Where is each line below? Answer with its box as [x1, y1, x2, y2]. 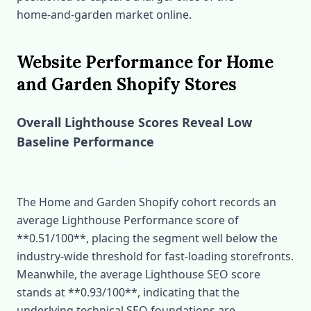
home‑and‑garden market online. [17, 7, 192, 22]
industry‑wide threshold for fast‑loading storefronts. [17, 249, 294, 264]
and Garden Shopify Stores [17, 74, 237, 95]
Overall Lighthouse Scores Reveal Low [17, 114, 252, 131]
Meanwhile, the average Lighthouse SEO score [17, 267, 260, 282]
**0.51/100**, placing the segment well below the [17, 230, 278, 246]
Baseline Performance [17, 133, 154, 150]
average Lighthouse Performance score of [17, 212, 239, 228]
